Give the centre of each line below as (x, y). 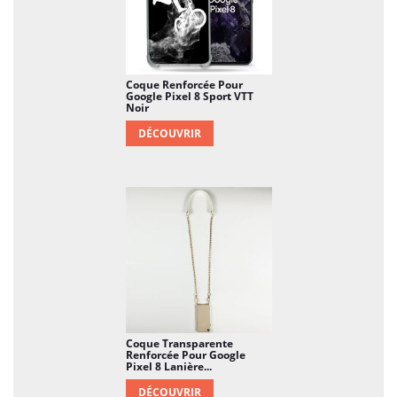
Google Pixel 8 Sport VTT (189, 96)
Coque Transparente (179, 343)
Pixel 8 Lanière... (168, 366)
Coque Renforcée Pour (184, 84)
